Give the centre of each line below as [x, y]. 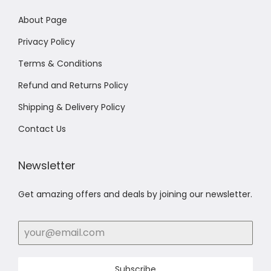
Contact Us [42, 129]
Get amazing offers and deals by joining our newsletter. [135, 194]
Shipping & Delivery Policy [72, 107]
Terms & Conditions [60, 63]
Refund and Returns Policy [73, 85]
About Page [43, 20]
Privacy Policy [47, 41]
